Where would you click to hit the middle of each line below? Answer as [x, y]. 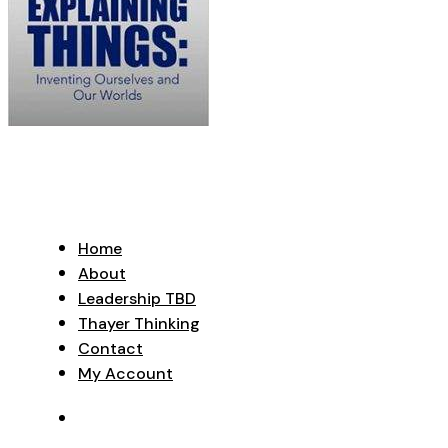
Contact [110, 348]
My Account [125, 373]
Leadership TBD [137, 298]
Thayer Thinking [139, 323]
